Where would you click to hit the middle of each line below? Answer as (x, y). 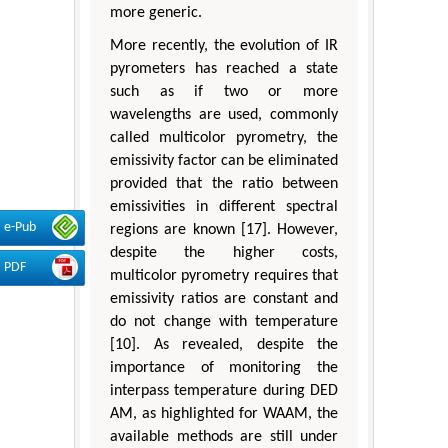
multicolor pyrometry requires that (224, 275)
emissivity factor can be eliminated (224, 160)
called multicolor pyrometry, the (224, 137)
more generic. (156, 12)
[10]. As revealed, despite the (224, 344)
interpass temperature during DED (224, 390)
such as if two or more (224, 91)
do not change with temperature (224, 321)
